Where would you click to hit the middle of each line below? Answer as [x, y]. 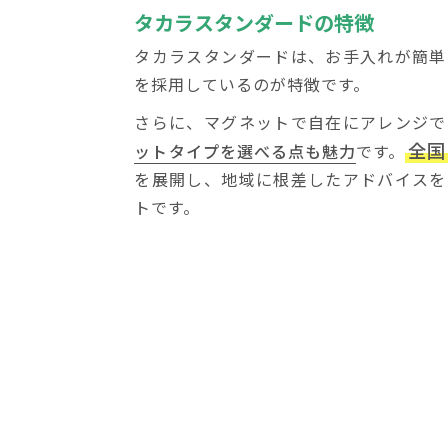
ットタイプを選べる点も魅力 [245, 150]
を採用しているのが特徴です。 [252, 83]
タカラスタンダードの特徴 [254, 22]
